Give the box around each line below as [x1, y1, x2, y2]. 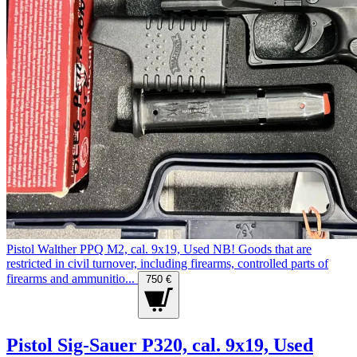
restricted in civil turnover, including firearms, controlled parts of [6, 257, 328, 271]
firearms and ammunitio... [6, 272, 135, 286]
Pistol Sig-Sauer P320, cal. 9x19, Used [6, 334, 313, 355]
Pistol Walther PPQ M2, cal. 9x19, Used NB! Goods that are [6, 242, 312, 257]
